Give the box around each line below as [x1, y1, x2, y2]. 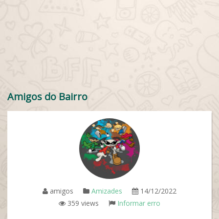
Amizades [91, 186, 122, 196]
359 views [66, 198, 99, 208]
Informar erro [117, 198, 160, 208]
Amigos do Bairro [7, 90, 88, 103]
